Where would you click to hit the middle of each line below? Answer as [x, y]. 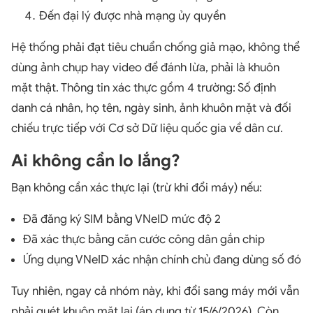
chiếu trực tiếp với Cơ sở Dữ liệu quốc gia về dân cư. [147, 128]
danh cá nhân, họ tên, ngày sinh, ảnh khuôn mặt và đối [151, 108]
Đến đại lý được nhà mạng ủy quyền [132, 15]
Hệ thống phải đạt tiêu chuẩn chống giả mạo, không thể [155, 47]
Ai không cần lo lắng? [96, 160]
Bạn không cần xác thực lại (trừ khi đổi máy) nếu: [137, 187]
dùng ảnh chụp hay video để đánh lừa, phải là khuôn [145, 67]
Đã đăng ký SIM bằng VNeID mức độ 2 [122, 219]
